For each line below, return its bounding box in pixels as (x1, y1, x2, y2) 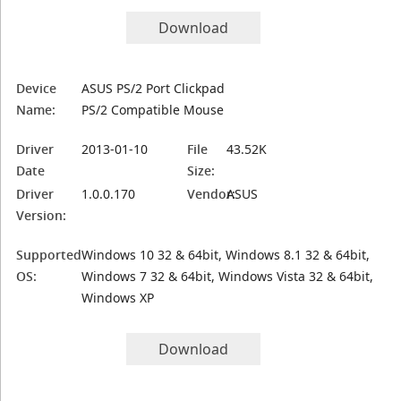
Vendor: (187, 185, 236, 202)
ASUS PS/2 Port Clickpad (81, 80, 226, 97)
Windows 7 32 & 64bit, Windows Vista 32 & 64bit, (81, 268, 374, 285)
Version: (16, 207, 67, 224)
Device (16, 80, 57, 97)
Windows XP (81, 289, 155, 306)
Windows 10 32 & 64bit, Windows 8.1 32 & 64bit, (81, 246, 371, 263)
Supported (16, 246, 82, 263)
